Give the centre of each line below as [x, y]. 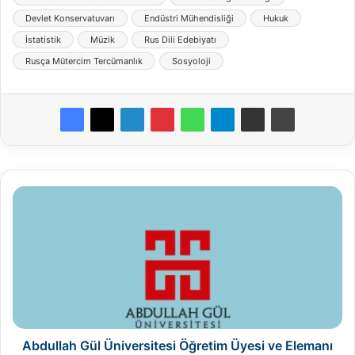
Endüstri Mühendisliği [189, 18]
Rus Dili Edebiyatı [180, 39]
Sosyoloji [191, 61]
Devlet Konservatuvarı [70, 18]
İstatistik [43, 39]
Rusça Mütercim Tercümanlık [84, 61]
